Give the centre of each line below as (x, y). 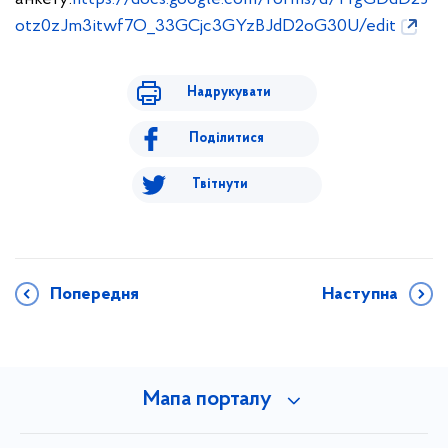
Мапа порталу (207, 400)
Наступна (360, 294)
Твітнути (219, 184)
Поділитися (226, 138)
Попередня (94, 294)
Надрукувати (228, 92)
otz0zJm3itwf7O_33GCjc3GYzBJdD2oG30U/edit (205, 26)
